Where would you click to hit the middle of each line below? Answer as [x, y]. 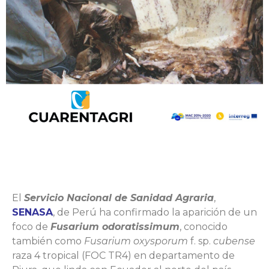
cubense [234, 241]
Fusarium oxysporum [136, 241]
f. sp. [201, 241]
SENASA [32, 212]
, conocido [204, 226]
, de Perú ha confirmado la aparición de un [155, 212]
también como [48, 241]
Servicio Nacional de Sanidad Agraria [119, 198]
